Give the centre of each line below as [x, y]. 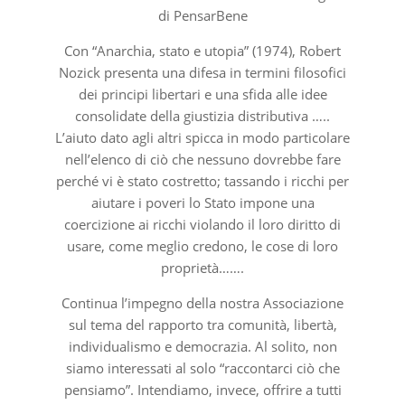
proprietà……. [202, 268]
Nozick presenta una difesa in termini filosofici [202, 73]
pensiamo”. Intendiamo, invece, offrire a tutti [202, 390]
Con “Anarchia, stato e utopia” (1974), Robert [202, 51]
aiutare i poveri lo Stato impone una [202, 203]
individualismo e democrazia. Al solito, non [202, 347]
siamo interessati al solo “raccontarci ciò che [202, 368]
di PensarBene [202, 16]
